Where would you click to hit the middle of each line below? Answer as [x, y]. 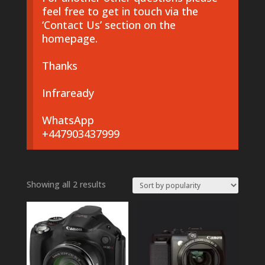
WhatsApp [68, 120]
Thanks [59, 66]
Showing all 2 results [66, 185]
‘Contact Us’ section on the [109, 25]
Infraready [68, 93]
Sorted [118, 184]
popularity [124, 211]
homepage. [70, 39]
